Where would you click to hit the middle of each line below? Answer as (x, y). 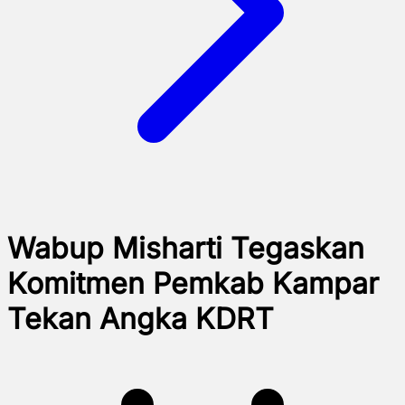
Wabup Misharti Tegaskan (186, 249)
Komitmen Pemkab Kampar (193, 284)
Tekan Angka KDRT (141, 319)
